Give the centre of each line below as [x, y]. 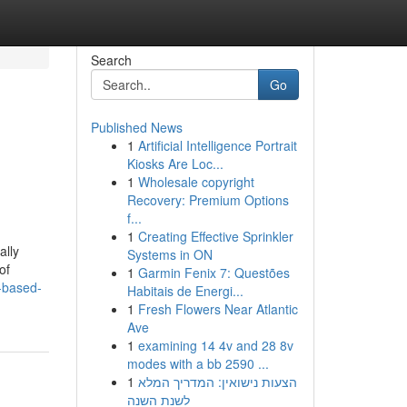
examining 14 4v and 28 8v [215, 345]
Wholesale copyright [196, 182]
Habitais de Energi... [185, 291]
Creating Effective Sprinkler [215, 236]
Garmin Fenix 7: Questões [213, 273]
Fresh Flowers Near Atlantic [218, 309]
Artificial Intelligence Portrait [217, 145]
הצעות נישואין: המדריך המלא [217, 382]
